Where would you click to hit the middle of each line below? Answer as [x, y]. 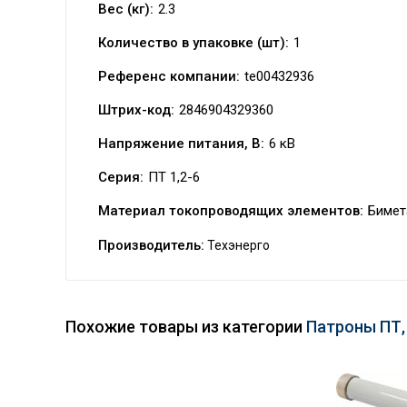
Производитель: [151, 245]
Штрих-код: [136, 110]
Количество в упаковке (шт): [194, 43]
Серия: [121, 177]
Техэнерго [237, 245]
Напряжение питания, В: [181, 144]
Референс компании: [169, 76]
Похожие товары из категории [186, 327]
